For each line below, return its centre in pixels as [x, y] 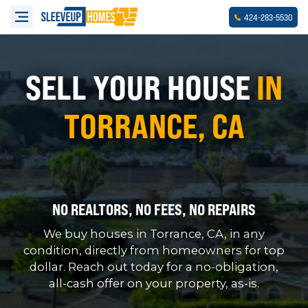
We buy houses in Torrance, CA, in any [154, 234]
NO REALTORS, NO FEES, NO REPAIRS [154, 210]
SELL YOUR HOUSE [141, 88]
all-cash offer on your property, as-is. [154, 284]
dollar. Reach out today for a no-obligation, [154, 267]
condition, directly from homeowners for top [154, 251]
